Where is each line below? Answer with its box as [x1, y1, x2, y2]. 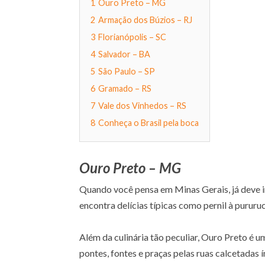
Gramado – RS [98, 83, 152, 93]
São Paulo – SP [98, 66, 156, 76]
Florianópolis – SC [98, 31, 167, 42]
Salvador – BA [98, 49, 151, 59]
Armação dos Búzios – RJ [98, 14, 193, 25]
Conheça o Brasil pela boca [98, 117, 199, 128]
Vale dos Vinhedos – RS [98, 100, 187, 111]
